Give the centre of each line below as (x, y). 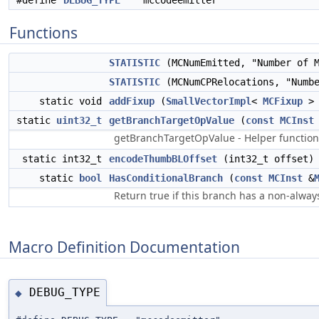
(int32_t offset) (266, 159)
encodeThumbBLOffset (163, 159)
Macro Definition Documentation (124, 247)
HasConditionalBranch (166, 178)
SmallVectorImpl (209, 101)
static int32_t (65, 159)
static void (73, 101)
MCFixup (283, 101)
